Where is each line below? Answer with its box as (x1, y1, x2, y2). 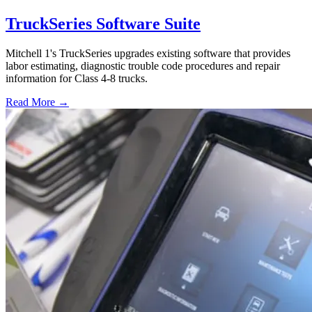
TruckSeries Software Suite (6, 15, 201, 33)
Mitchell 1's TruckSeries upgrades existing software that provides (6, 47, 290, 60)
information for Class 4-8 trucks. (6, 72, 148, 85)
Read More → (6, 96, 69, 109)
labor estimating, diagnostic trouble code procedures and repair (6, 60, 280, 72)
